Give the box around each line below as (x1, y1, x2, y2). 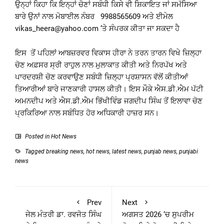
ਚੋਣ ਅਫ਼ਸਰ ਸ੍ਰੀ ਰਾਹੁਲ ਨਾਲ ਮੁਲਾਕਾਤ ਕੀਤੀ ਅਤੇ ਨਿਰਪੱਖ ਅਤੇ (15, 60, 187, 70)
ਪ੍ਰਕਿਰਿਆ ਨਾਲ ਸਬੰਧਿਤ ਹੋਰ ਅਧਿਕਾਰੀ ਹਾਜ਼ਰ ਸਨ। (15, 108, 159, 118)
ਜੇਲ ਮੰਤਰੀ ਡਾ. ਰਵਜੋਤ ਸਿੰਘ (25, 210, 101, 219)
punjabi (179, 148, 198, 155)
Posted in (23, 133, 51, 140)
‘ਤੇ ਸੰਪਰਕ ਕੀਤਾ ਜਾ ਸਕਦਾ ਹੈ (98, 24, 179, 33)
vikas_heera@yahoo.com (15, 24, 98, 33)
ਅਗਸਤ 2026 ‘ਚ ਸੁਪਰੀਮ (122, 210, 194, 219)
